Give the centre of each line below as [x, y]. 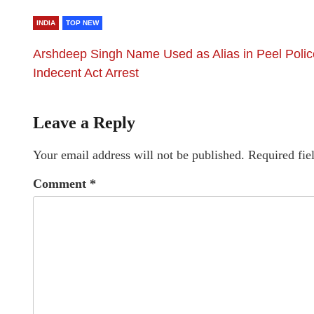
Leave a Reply [84, 123]
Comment [61, 184]
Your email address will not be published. [139, 155]
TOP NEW [82, 23]
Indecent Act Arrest [86, 73]
